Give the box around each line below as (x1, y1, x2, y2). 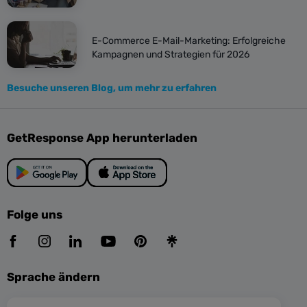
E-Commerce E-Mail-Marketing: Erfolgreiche (92, 35, 286, 47)
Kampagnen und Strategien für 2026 (92, 49, 249, 60)
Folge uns (7, 208, 62, 221)
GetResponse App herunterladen (7, 131, 197, 145)
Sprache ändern (7, 270, 100, 284)
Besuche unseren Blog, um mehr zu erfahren (7, 82, 217, 94)
